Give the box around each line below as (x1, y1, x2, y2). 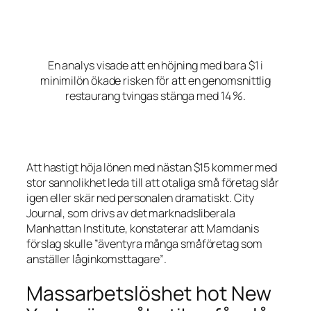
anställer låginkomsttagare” (26, 251, 165, 267)
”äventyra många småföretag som (94, 235, 262, 251)
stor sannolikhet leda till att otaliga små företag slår (26, 174, 279, 190)
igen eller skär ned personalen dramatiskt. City (26, 190, 255, 205)
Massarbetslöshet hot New (26, 280, 271, 308)
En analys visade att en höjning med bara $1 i (47, 57, 264, 73)
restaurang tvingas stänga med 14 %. (65, 87, 246, 103)
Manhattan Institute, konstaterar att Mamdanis (26, 220, 259, 236)
